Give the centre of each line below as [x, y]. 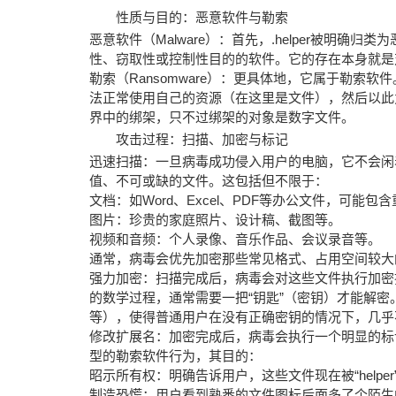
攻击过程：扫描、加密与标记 [202, 139]
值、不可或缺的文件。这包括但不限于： [208, 181]
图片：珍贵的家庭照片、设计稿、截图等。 [215, 220]
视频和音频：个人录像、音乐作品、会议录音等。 [235, 239]
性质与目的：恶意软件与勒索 [202, 17]
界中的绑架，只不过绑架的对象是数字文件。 [221, 117]
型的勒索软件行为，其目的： [175, 356]
